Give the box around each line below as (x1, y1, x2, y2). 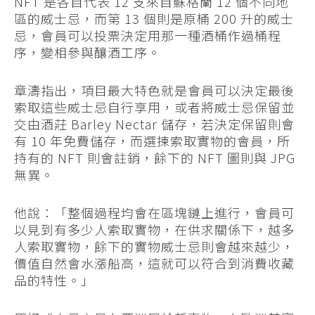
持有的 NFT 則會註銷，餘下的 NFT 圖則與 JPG (14, 148, 295, 167)
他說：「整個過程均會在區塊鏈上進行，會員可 (14, 203, 295, 222)
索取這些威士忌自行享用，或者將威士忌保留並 (14, 98, 295, 117)
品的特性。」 (14, 271, 94, 290)
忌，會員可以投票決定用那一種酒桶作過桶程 (14, 26, 281, 45)
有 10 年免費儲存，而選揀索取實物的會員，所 (14, 131, 290, 150)
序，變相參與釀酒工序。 (14, 43, 161, 62)
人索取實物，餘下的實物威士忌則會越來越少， (14, 237, 295, 256)
